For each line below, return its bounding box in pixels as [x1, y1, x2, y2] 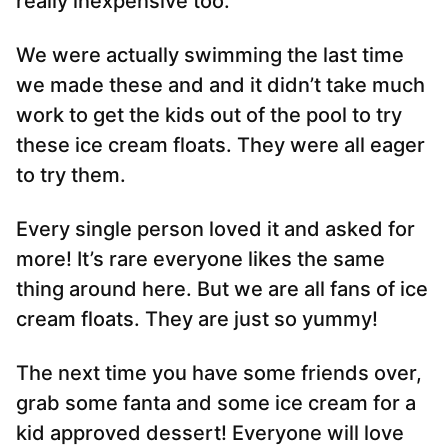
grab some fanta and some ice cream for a [16, 391, 416, 416]
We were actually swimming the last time [16, 43, 404, 68]
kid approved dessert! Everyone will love [16, 421, 404, 446]
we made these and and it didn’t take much [16, 73, 425, 98]
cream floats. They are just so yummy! [16, 307, 378, 332]
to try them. [16, 163, 126, 188]
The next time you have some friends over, [16, 361, 422, 386]
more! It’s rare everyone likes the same [16, 247, 385, 272]
